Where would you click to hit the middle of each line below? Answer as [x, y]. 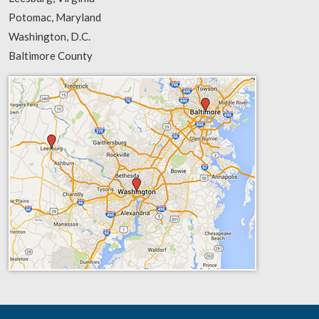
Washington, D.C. [49, 37]
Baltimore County [51, 56]
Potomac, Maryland [55, 17]
